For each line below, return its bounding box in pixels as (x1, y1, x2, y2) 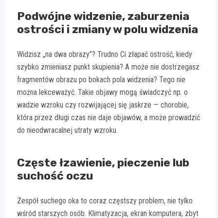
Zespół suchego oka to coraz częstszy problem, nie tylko (17, 196, 193, 206)
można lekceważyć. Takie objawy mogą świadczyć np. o (17, 88, 188, 97)
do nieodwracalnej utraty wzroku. (17, 126, 118, 135)
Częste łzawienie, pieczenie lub (17, 156, 189, 170)
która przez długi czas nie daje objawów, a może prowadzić (17, 113, 200, 123)
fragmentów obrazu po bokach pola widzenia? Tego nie (17, 75, 185, 85)
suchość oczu (17, 169, 93, 183)
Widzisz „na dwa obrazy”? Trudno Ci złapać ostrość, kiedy (17, 50, 192, 59)
